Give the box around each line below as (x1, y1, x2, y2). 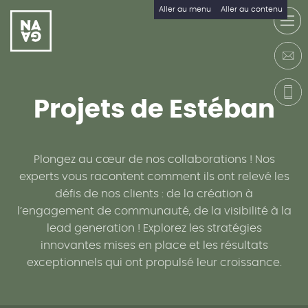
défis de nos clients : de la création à (55, 188, 253, 199)
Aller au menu (159, 5, 211, 13)
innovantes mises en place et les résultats (40, 240, 268, 251)
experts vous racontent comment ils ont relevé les (19, 171, 289, 182)
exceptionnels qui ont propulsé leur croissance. (26, 257, 282, 268)
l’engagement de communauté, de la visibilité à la (16, 206, 291, 217)
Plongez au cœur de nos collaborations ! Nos (33, 154, 275, 165)
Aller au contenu (221, 5, 283, 13)
